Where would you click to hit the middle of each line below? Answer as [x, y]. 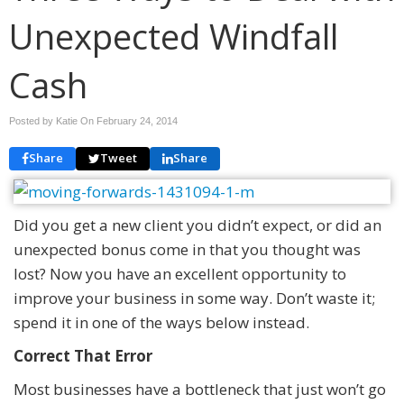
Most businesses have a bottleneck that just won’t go [200, 389]
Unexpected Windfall [174, 36]
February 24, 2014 [137, 120]
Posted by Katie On [53, 120]
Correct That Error [83, 355]
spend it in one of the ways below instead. [161, 322]
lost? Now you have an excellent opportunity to [180, 273]
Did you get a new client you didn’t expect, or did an [197, 225]
